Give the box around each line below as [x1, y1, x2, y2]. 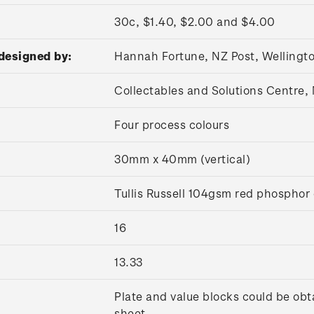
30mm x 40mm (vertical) [114, 152, 250, 165]
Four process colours [114, 118, 229, 131]
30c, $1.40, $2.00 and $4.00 [114, 15, 275, 28]
